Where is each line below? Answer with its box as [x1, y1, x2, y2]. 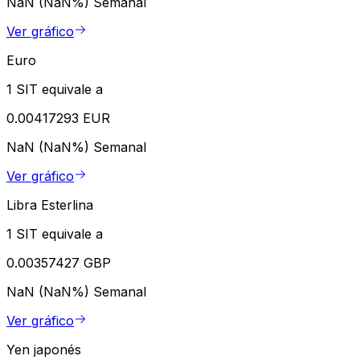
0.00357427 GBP [6, 255, 111, 272]
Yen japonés [6, 342, 81, 358]
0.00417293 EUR [6, 110, 110, 127]
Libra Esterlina [6, 197, 93, 214]
